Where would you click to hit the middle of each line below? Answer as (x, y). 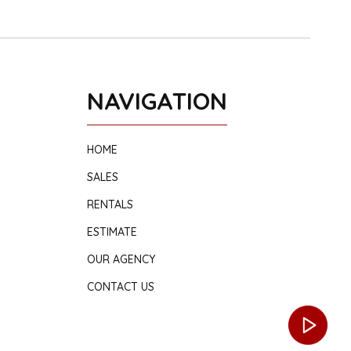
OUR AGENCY (121, 260)
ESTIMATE (112, 232)
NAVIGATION (157, 101)
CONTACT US (120, 287)
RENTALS (110, 205)
